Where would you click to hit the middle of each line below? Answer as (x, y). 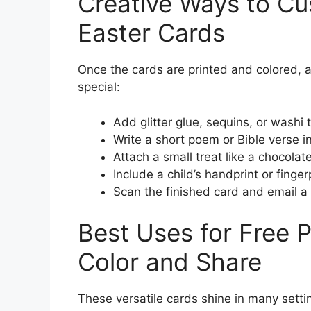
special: (99, 87)
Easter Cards (151, 33)
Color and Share (170, 262)
